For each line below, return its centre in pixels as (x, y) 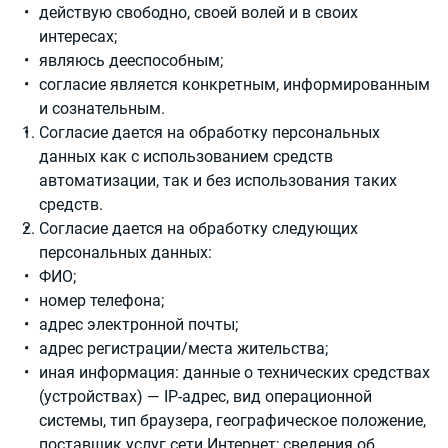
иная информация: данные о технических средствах (234, 372)
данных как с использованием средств (186, 156)
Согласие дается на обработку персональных (209, 132)
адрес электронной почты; (138, 324)
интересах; (78, 36)
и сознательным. (102, 108)
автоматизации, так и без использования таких (218, 180)
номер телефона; (101, 300)
